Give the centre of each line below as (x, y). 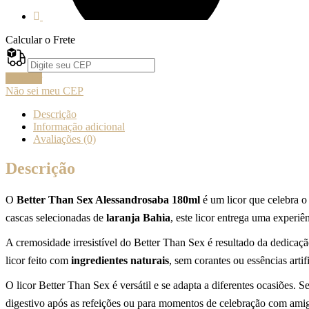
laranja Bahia (138, 218)
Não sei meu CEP (44, 90)
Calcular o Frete (40, 39)
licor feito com (38, 261)
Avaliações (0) (64, 139)
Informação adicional (79, 126)
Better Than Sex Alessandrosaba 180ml (108, 200)
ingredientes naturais (120, 261)
